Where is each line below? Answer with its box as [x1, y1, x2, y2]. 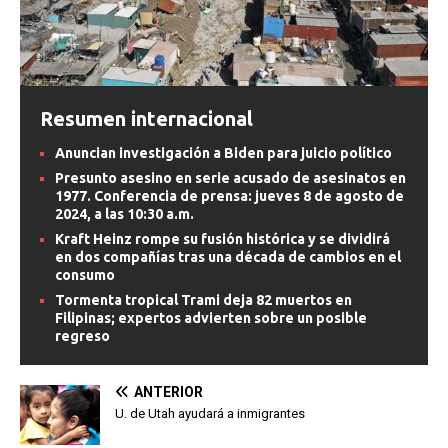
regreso [55, 327, 110, 344]
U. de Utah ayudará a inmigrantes [115, 405, 305, 421]
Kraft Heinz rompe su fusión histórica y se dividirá [55, 230, 390, 247]
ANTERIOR [134, 383, 203, 400]
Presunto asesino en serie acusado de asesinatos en [55, 169, 406, 186]
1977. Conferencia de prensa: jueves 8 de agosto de [55, 187, 404, 204]
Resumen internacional [40, 106, 253, 130]
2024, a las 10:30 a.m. [55, 205, 194, 222]
